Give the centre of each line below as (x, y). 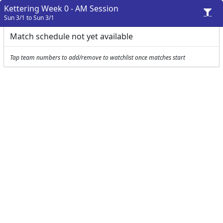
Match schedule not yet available (71, 36)
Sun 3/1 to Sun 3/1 (29, 18)
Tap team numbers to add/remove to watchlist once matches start (98, 57)
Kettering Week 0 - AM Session (61, 8)
